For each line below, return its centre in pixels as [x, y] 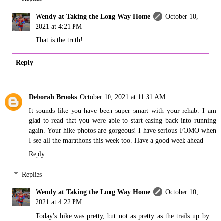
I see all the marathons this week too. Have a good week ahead [116, 140]
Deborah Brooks [53, 96]
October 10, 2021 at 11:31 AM [123, 96]
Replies [32, 174]
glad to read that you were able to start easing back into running [122, 120]
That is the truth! [59, 40]
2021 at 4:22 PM [59, 202]
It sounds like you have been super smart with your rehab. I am [122, 110]
